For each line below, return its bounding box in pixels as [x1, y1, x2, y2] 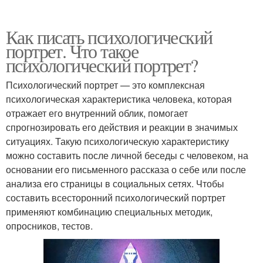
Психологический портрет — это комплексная [6, 78, 205, 92]
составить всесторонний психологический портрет [6, 191, 225, 205]
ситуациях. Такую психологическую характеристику [6, 134, 229, 149]
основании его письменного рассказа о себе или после [6, 163, 246, 177]
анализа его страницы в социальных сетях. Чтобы [6, 177, 224, 191]
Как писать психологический [6, 24, 213, 50]
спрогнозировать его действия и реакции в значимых [6, 120, 238, 134]
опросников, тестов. [6, 219, 93, 233]
